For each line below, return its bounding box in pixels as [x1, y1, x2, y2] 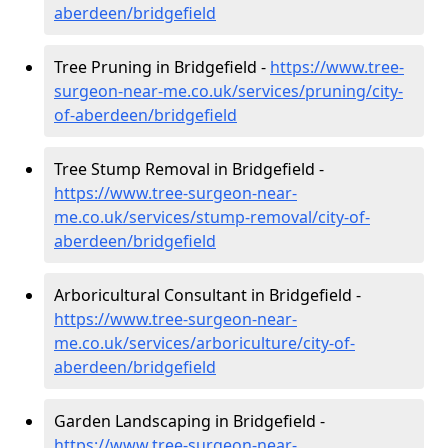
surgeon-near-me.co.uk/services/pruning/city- [54, 79, 403, 102]
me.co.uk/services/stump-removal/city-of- [54, 205, 370, 228]
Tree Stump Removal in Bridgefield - [54, 157, 324, 180]
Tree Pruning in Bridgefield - [54, 55, 270, 78]
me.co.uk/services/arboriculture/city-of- [54, 331, 355, 354]
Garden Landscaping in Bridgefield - [54, 409, 325, 432]
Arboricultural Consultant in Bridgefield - [54, 283, 361, 306]
